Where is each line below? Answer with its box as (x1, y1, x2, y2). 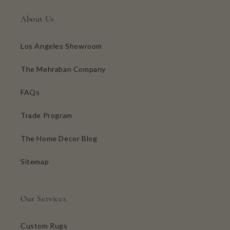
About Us (21, 14, 54, 25)
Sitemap (21, 157, 49, 166)
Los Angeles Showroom (21, 42, 102, 51)
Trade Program (21, 111, 72, 120)
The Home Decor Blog (21, 134, 98, 143)
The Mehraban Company (21, 65, 106, 74)
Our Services (21, 194, 66, 204)
